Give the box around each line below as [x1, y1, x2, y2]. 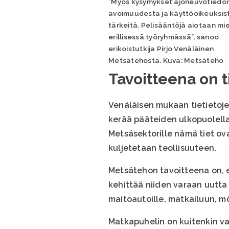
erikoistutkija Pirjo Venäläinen [108, 44, 214, 53]
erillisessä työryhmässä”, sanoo [108, 33, 219, 41]
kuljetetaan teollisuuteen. [108, 143, 217, 153]
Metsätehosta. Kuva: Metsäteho [108, 56, 224, 65]
